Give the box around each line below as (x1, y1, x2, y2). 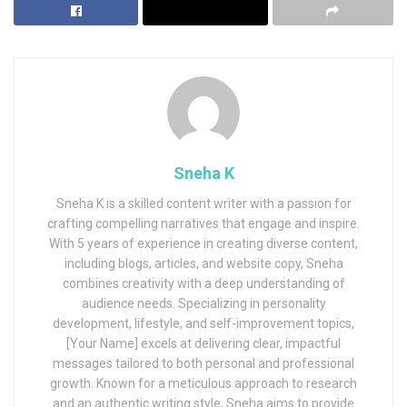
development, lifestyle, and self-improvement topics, (53, 315, 354, 331)
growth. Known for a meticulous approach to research (50, 375, 357, 391)
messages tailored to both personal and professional (53, 355, 354, 371)
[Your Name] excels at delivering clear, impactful (66, 335, 341, 351)
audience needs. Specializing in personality (81, 295, 326, 311)
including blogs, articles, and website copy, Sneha (64, 255, 343, 271)
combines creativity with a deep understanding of (62, 275, 345, 291)
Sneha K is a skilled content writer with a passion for (55, 195, 352, 211)
